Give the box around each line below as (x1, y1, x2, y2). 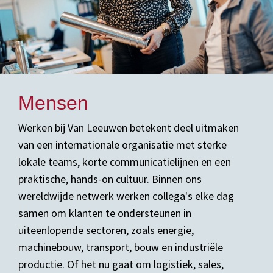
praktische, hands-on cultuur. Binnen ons (18, 172, 202, 186)
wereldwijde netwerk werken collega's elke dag (18, 189, 234, 203)
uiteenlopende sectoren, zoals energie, (18, 223, 194, 237)
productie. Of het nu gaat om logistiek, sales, (18, 257, 224, 271)
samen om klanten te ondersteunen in (18, 206, 191, 220)
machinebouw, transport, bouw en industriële (18, 240, 223, 254)
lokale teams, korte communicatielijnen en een (18, 155, 231, 169)
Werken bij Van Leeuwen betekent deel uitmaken (18, 121, 239, 135)
